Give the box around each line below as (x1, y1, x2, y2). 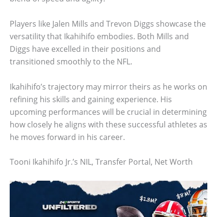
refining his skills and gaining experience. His (10, 93, 172, 105)
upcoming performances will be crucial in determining (10, 106, 207, 117)
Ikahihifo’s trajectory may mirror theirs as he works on (10, 81, 207, 92)
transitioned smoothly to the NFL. (10, 56, 132, 67)
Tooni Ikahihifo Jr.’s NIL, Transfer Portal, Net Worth (10, 156, 193, 168)
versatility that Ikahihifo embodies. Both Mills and (10, 31, 189, 42)
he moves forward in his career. (10, 131, 125, 142)
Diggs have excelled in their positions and (10, 43, 161, 54)
